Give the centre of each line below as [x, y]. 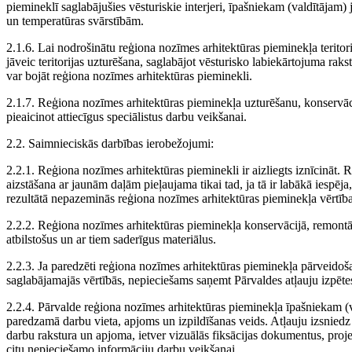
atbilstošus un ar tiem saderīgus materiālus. [111, 240]
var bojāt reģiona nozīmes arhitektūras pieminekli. [129, 76]
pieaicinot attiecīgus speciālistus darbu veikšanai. [126, 117]
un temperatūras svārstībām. [75, 21]
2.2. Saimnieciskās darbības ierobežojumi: [110, 144]
